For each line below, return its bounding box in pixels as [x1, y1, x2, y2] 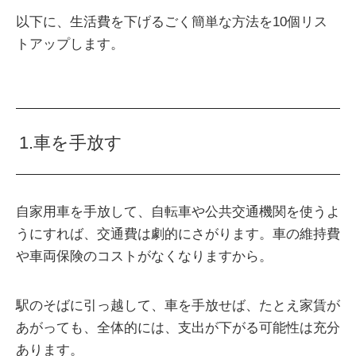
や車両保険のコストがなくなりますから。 [16, 248, 273, 264]
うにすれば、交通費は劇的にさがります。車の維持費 [16, 226, 340, 242]
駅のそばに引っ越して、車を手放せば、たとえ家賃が [16, 297, 340, 313]
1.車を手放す [19, 132, 123, 153]
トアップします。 [16, 37, 124, 52]
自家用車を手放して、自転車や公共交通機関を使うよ [16, 203, 340, 219]
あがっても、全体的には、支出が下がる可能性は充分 [16, 319, 340, 335]
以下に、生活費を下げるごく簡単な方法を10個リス [16, 14, 327, 30]
